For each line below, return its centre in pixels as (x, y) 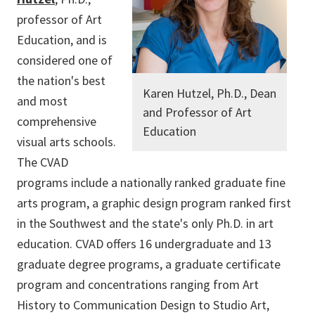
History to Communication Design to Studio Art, (143, 305)
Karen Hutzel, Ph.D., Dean (210, 94)
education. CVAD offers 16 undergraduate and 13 (144, 244)
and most (42, 101)
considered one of (65, 60)
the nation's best (61, 81)
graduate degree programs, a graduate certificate (149, 264)
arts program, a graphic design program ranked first (154, 203)
